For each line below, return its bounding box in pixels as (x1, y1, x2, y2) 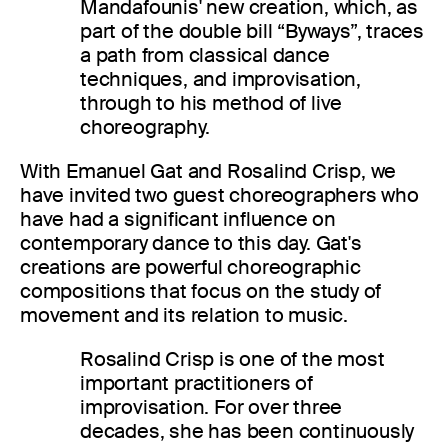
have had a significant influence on (20, 205, 336, 232)
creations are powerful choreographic (20, 253, 361, 280)
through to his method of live (80, 89, 343, 116)
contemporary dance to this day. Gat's (20, 229, 362, 256)
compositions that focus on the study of (20, 277, 382, 304)
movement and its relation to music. (20, 301, 348, 328)
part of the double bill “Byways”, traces (80, 17, 424, 44)
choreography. (80, 113, 210, 140)
